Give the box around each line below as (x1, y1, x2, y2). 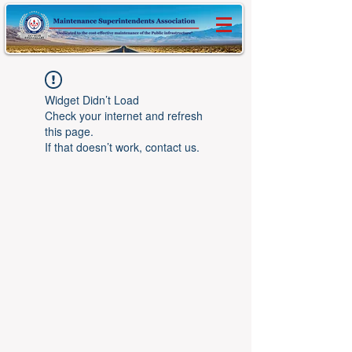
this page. (45, 123, 93, 139)
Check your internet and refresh (45, 108, 203, 123)
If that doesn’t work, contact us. (45, 139, 200, 155)
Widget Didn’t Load (45, 92, 139, 108)
